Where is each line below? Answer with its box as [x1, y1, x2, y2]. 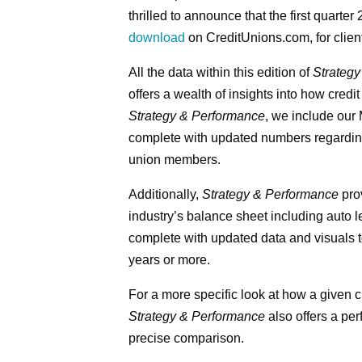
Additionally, [128, 187, 203, 202]
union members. [128, 153, 221, 167]
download [128, 31, 186, 45]
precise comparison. [128, 331, 245, 346]
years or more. [128, 253, 211, 267]
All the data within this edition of [128, 65, 314, 80]
